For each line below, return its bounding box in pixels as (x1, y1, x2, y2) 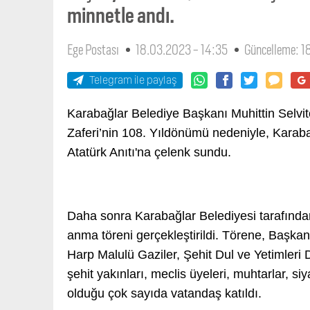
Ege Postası (67, 42, 119, 59)
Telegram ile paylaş (89, 73, 177, 87)
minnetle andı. (67, 3, 174, 28)
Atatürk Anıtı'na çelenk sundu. (67, 145, 231, 160)
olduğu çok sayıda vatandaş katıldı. (67, 286, 262, 301)
